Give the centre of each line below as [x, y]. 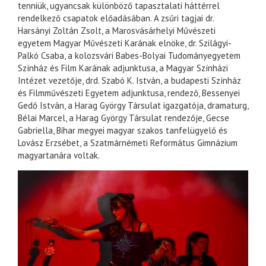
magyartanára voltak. [59, 156]
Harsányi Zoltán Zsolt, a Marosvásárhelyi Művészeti [117, 31]
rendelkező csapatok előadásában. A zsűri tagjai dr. [116, 18]
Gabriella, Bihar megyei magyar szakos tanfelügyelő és [123, 131]
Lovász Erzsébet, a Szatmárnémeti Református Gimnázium [128, 143]
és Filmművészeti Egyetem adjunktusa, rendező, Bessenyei [129, 93]
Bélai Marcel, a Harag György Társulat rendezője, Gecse [123, 118]
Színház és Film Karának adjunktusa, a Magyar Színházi [123, 68]
